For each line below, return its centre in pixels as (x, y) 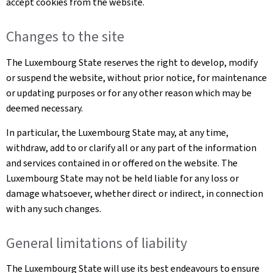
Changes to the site (65, 37)
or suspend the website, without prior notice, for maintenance (136, 77)
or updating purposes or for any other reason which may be (129, 93)
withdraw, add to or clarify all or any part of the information (131, 147)
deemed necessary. (44, 108)
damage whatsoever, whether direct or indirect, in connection (135, 193)
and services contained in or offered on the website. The (122, 163)
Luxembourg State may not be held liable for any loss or (122, 178)
